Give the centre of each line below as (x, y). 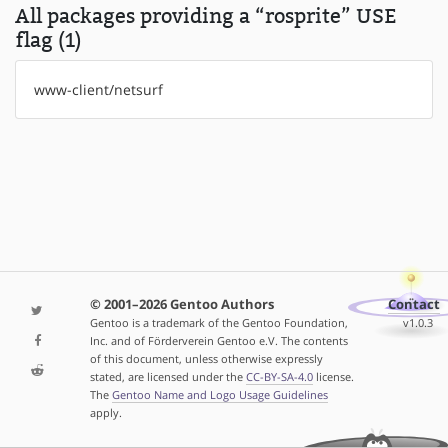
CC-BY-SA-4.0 (279, 376)
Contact (414, 304)
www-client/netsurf (98, 90)
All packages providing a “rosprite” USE (206, 16)
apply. (105, 412)
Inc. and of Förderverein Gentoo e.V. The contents (218, 340)
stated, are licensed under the (167, 376)
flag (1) (48, 40)
